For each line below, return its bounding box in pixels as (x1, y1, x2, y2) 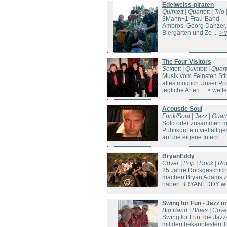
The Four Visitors (162, 58, 211, 65)
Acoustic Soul (162, 105, 202, 112)
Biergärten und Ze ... (162, 29, 219, 36)
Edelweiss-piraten (162, 1, 214, 8)
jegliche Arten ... (162, 87, 207, 94)
